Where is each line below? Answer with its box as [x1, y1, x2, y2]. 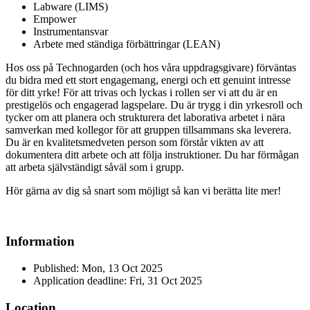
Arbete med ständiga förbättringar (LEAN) [33, 38, 220, 51]
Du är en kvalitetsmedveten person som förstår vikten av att [6, 136, 264, 149]
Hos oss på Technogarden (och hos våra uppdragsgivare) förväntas [6, 62, 296, 74]
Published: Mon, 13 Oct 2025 [33, 262, 163, 274]
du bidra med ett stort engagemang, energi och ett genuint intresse [6, 74, 291, 86]
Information [6, 234, 75, 249]
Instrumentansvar [33, 26, 108, 38]
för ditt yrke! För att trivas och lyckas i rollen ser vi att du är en [6, 86, 277, 99]
